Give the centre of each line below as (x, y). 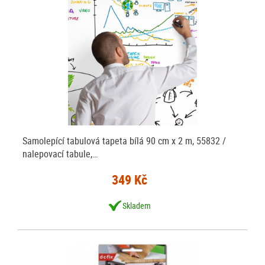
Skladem (137, 205)
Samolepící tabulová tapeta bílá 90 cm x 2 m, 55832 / (125, 140)
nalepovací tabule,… (60, 153)
